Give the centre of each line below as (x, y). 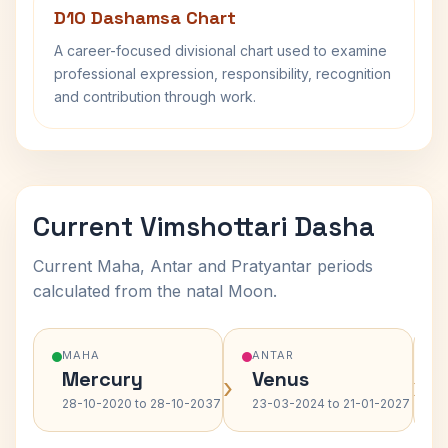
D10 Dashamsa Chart (145, 17)
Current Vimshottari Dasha (204, 226)
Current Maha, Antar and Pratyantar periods (203, 266)
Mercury (102, 379)
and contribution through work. (155, 96)
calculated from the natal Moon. (155, 291)
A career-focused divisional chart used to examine (220, 50)
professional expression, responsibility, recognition (222, 73)
